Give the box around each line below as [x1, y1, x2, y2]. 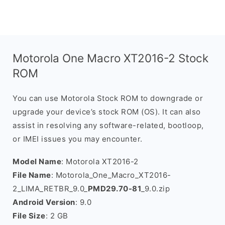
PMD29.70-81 [87, 184, 141, 193]
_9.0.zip [141, 184, 170, 193]
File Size [13, 211, 46, 220]
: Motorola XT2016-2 [61, 157, 139, 166]
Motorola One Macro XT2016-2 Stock [13, 51, 208, 65]
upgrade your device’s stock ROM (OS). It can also [13, 107, 201, 117]
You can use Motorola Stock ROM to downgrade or [13, 93, 203, 103]
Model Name [13, 157, 61, 166]
